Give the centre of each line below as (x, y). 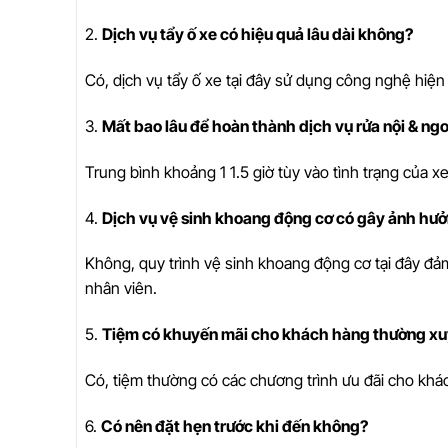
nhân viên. (121, 288)
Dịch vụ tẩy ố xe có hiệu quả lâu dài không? (257, 34)
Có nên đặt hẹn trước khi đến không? (234, 425)
